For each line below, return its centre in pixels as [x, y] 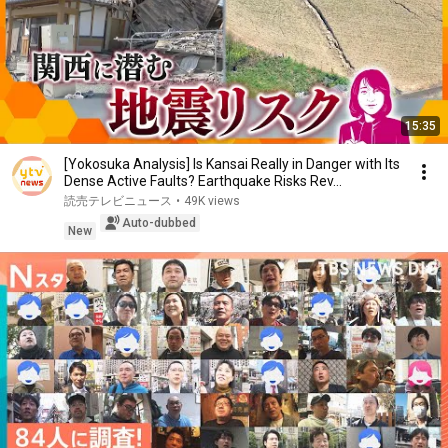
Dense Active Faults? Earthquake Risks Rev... [203, 181]
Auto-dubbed [159, 223]
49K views [212, 201]
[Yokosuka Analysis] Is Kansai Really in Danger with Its [232, 164]
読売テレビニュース [118, 201]
